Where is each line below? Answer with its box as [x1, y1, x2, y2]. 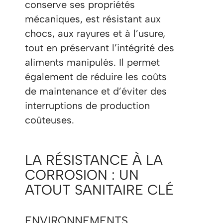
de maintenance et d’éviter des [25, 85, 167, 98]
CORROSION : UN [25, 166, 139, 184]
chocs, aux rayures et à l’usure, [25, 27, 165, 40]
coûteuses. [25, 114, 74, 126]
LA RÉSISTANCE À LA [25, 151, 163, 169]
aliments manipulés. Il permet [25, 56, 160, 69]
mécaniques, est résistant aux [25, 13, 161, 25]
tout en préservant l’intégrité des [25, 42, 174, 54]
